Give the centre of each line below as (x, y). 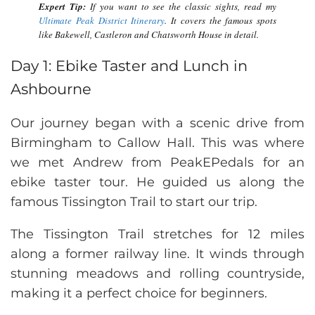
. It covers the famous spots (220, 21)
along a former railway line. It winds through (157, 254)
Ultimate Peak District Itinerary (102, 21)
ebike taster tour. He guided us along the (157, 182)
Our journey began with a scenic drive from (157, 123)
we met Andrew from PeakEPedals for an (157, 163)
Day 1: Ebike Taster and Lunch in (129, 66)
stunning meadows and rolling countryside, (157, 274)
